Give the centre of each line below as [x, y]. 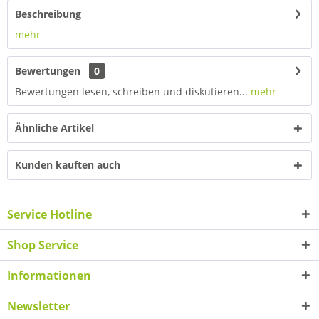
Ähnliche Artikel [54, 128]
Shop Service [43, 245]
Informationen [49, 276]
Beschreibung [48, 14]
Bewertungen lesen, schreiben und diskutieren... [131, 91]
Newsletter [38, 306]
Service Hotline [49, 214]
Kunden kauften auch [68, 165]
